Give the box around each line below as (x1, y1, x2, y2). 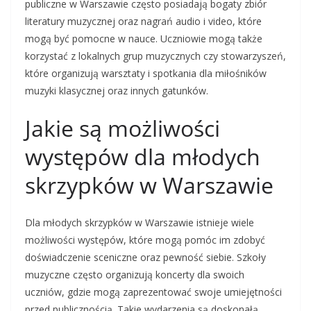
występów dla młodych (25, 142, 260, 172)
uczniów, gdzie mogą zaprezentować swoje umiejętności (25, 285, 282, 299)
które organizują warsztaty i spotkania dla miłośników (25, 67, 267, 81)
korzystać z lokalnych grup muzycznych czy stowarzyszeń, (25, 49, 286, 63)
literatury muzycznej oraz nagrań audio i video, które (25, 15, 262, 28)
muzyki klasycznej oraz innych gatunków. (25, 84, 208, 98)
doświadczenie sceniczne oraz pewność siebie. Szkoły (25, 251, 266, 264)
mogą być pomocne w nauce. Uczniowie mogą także (25, 32, 262, 46)
